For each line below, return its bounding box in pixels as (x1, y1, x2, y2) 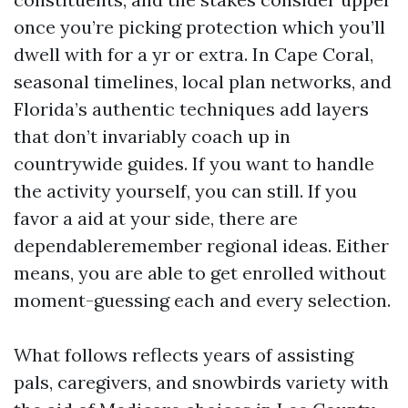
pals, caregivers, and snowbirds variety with (14, 371, 389, 393)
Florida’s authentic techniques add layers (14, 97, 369, 120)
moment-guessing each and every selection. (14, 289, 391, 311)
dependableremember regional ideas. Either (14, 234, 389, 257)
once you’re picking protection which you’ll (14, 15, 385, 38)
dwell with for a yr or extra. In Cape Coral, (14, 43, 373, 66)
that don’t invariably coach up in (14, 125, 291, 148)
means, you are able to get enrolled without (14, 261, 386, 284)
